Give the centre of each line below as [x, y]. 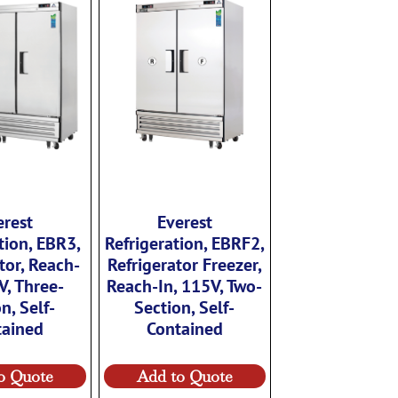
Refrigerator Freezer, [184, 263]
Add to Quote [184, 375]
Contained [184, 327]
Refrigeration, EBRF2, [184, 242]
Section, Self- [185, 306]
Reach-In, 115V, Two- [185, 285]
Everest [184, 221]
